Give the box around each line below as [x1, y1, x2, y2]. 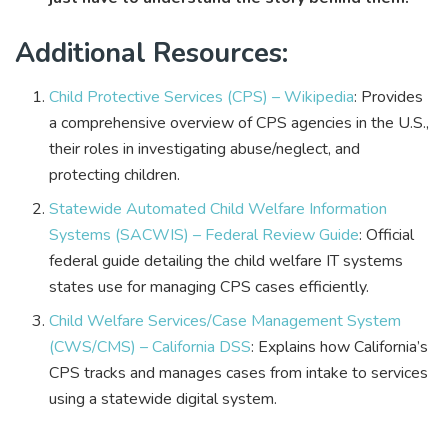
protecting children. [49, 164, 181, 187]
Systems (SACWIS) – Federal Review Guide [49, 224, 360, 247]
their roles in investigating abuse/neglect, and [49, 138, 361, 161]
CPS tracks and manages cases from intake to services [49, 362, 429, 385]
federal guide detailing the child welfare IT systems [49, 250, 404, 273]
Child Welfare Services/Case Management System [49, 310, 402, 333]
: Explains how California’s [251, 336, 429, 359]
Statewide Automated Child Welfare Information [49, 198, 388, 221]
